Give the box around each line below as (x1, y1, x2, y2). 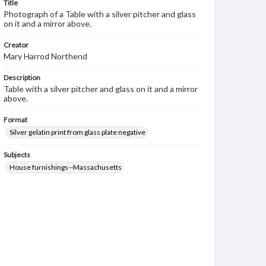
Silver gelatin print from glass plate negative (9, 128, 145, 137)
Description (4, 73, 40, 82)
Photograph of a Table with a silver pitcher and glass (4, 9, 196, 19)
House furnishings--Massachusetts (9, 163, 122, 172)
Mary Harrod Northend (4, 51, 87, 61)
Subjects (4, 150, 30, 159)
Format (4, 115, 27, 124)
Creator (4, 40, 28, 49)
